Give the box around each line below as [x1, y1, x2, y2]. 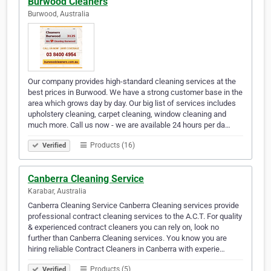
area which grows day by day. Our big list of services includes [28, 99, 236, 108]
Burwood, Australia [28, 10, 90, 19]
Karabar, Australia [28, 187, 87, 196]
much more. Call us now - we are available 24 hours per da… [28, 120, 230, 130]
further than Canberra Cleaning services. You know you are [28, 233, 227, 243]
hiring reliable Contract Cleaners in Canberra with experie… [28, 244, 225, 254]
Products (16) [88, 141, 135, 150]
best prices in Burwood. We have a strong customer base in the [28, 88, 243, 97]
